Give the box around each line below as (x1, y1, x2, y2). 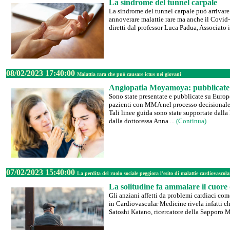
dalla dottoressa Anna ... (109, 117, 176, 125)
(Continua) (176, 117, 206, 125)
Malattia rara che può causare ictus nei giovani (77, 71, 181, 77)
